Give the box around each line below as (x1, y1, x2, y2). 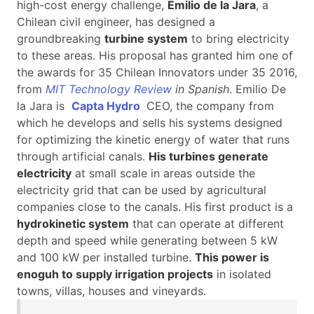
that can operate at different (129, 217, 284, 231)
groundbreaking (17, 32, 104, 46)
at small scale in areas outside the (71, 166, 255, 181)
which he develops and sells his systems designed (17, 116, 282, 130)
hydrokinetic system (17, 217, 129, 231)
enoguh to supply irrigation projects (17, 267, 213, 282)
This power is (195, 250, 269, 265)
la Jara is (17, 99, 71, 114)
